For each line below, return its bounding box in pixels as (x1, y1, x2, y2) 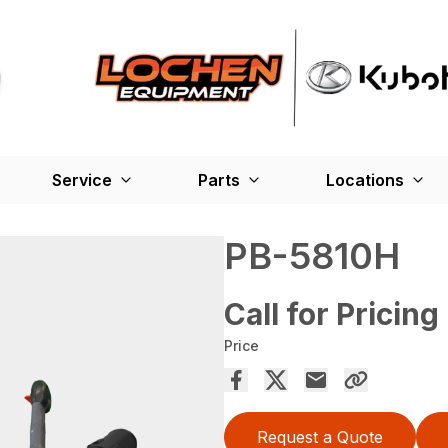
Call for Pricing (224, 295, 439, 332)
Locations (326, 169, 404, 190)
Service (52, 169, 112, 190)
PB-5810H (224, 233, 400, 278)
